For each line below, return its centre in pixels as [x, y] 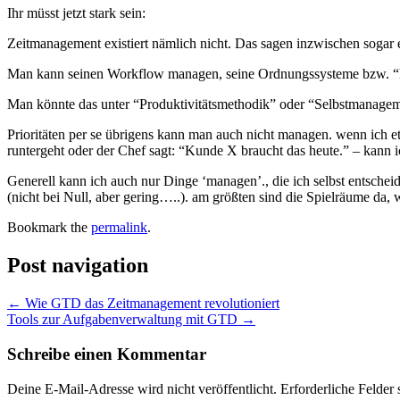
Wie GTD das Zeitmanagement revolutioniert [150, 304]
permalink [119, 228]
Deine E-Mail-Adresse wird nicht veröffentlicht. [142, 388]
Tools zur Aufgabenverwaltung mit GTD [124, 320]
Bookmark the [49, 228]
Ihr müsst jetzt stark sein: [76, 13]
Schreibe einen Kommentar [107, 354]
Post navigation [78, 266]
